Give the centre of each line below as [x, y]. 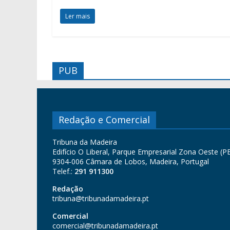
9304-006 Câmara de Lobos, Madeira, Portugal [131, 162]
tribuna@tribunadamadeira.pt [101, 199]
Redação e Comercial [104, 120]
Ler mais [78, 16]
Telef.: [63, 171]
